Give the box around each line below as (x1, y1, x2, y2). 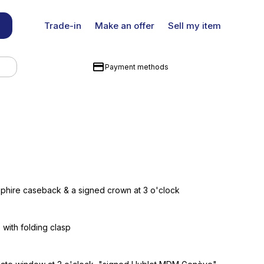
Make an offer (94, 20, 154, 31)
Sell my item (167, 20, 221, 31)
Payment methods (104, 62, 169, 71)
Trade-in (44, 20, 81, 31)
